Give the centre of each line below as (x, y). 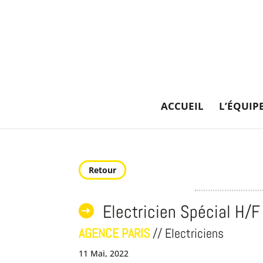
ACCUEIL (182, 106)
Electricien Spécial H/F (182, 212)
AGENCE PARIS (114, 233)
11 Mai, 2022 (104, 253)
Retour (103, 170)
